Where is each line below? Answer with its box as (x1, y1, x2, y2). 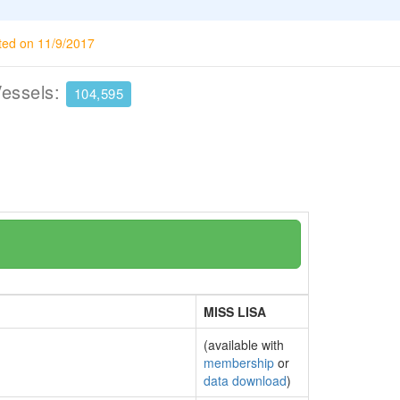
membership (204, 354, 274, 371)
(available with (204, 336, 284, 354)
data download (204, 371, 287, 389)
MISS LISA (204, 303, 266, 321)
